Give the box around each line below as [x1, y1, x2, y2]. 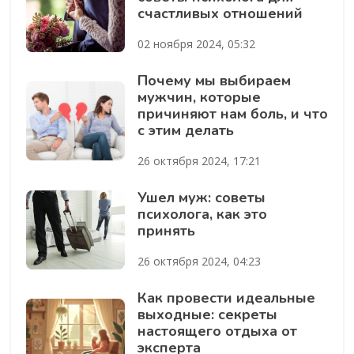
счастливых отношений [137, 3, 303, 23]
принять [137, 220, 195, 240]
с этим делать [137, 120, 234, 140]
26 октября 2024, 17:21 [137, 153, 261, 168]
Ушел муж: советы [137, 187, 265, 207]
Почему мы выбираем [137, 70, 291, 90]
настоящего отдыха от [137, 321, 297, 341]
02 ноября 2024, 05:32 [137, 36, 255, 51]
